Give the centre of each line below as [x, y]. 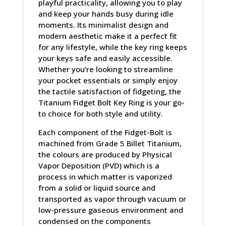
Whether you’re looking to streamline [105, 69]
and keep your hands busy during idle [106, 14]
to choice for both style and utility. [100, 114]
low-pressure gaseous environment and [110, 210]
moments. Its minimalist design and [103, 25]
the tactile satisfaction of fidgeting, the [109, 91]
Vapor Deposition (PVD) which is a [99, 165]
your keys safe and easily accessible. [105, 58]
